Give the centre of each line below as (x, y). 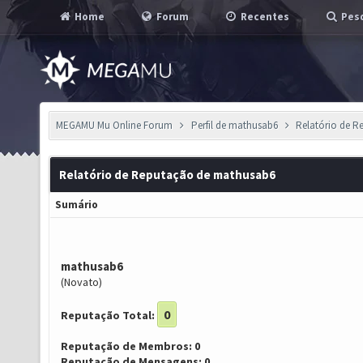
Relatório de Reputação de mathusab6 (167, 175)
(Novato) (81, 282)
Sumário (77, 205)
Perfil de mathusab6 (234, 125)
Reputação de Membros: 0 (130, 346)
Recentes (264, 17)
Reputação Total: (108, 315)
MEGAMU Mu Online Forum (114, 125)
